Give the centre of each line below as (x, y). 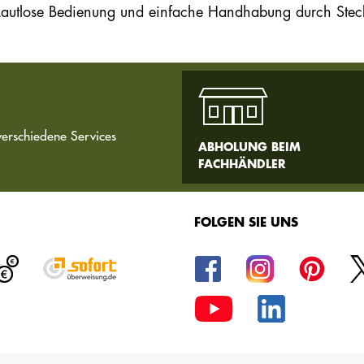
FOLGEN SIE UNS (246, 223)
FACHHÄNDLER (243, 165)
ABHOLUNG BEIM (250, 147)
